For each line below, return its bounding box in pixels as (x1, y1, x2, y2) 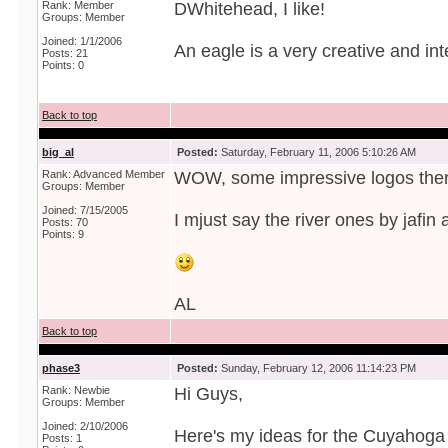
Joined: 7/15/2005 (42, 204, 128, 216)
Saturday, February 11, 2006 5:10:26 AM (218, 146, 416, 158)
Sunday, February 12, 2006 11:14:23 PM (218, 362, 416, 374)
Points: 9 (42, 228, 84, 240)
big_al (42, 146, 74, 158)
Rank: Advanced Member (42, 168, 165, 180)
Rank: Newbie (42, 384, 110, 396)
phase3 (42, 362, 80, 374)
